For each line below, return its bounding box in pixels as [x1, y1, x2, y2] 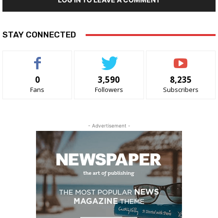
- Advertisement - [88, 123, 130, 129]
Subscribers [163, 85, 199, 94]
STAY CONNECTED [2, 30, 76, 40]
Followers [94, 85, 123, 94]
